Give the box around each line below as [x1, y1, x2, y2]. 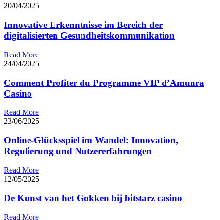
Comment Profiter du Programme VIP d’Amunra [4, 77, 204, 88]
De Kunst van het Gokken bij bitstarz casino [4, 192, 182, 203]
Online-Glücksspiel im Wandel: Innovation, [4, 135, 178, 146]
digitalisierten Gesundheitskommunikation [4, 30, 175, 41]
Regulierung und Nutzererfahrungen [4, 146, 152, 157]
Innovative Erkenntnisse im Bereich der [4, 20, 163, 30]
